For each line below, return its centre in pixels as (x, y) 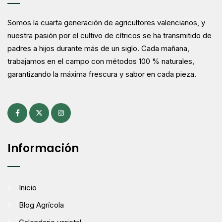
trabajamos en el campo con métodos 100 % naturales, (101, 61)
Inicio (28, 187)
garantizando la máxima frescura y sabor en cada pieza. (102, 74)
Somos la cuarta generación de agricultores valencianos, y (106, 22)
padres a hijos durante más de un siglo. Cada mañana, (98, 48)
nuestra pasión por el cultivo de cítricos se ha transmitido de (110, 35)
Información (43, 148)
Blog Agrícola (41, 205)
